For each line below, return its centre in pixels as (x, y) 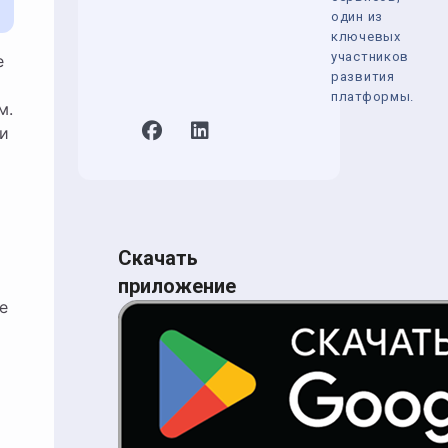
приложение (177, 286)
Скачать (158, 258)
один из (357, 16)
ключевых (366, 36)
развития (363, 76)
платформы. (372, 96)
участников (370, 56)
